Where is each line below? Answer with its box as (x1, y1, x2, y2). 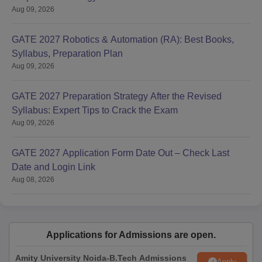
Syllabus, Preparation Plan (12, 49, 123, 59)
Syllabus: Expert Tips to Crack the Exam (12, 105, 178, 116)
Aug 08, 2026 (12, 175, 54, 184)
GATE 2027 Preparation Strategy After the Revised (12, 91, 222, 102)
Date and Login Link (12, 162, 95, 173)
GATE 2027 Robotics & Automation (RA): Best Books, (12, 35, 234, 45)
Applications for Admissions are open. (46, 230, 216, 240)
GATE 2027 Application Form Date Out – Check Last (12, 148, 229, 158)
